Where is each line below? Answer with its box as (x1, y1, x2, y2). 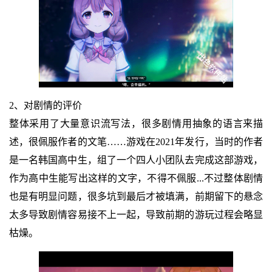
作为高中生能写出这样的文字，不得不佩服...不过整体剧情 (8, 172, 263, 183)
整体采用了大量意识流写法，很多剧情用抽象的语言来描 (8, 118, 263, 129)
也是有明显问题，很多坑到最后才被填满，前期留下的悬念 (8, 191, 263, 202)
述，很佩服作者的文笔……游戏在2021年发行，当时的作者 (8, 136, 263, 147)
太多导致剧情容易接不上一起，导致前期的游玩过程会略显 (8, 209, 263, 220)
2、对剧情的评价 (8, 100, 82, 110)
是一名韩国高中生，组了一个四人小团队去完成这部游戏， (8, 154, 263, 165)
